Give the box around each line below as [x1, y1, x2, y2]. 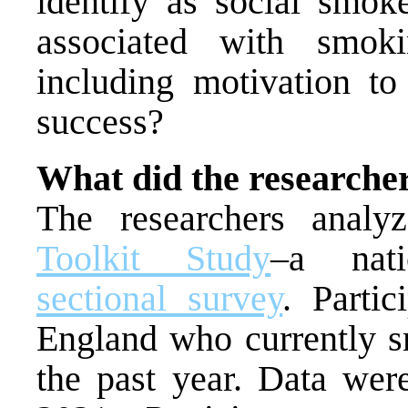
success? [36, 100, 164, 142]
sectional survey [36, 277, 283, 319]
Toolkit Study [36, 237, 271, 279]
